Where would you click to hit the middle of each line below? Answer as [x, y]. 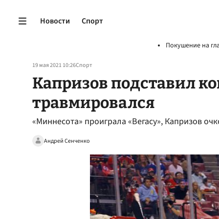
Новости [55, 21]
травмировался [94, 103]
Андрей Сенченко [67, 141]
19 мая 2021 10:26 [54, 65]
